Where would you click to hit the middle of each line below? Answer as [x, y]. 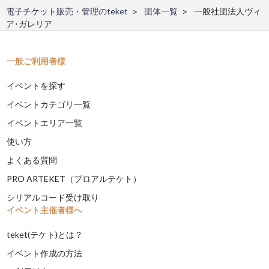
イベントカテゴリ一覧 [49, 104]
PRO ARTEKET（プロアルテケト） [74, 178]
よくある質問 [32, 160]
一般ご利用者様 [36, 61]
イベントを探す [36, 85]
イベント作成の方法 [45, 253]
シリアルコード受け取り [53, 197]
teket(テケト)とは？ [45, 234]
